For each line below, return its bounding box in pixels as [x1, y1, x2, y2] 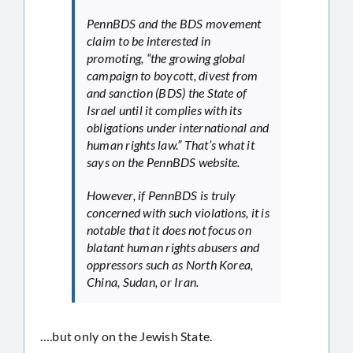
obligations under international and [87, 119, 269, 135]
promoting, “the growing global [87, 50, 246, 65]
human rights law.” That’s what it [87, 136, 255, 152]
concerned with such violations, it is [87, 204, 269, 220]
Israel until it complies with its [87, 102, 242, 117]
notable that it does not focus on [87, 221, 251, 237]
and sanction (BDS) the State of [87, 84, 247, 100]
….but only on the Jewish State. [40, 328, 213, 344]
